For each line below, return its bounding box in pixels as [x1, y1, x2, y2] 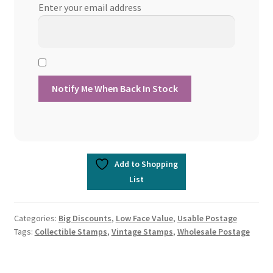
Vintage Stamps [111, 226, 173, 238]
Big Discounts [58, 213, 112, 224]
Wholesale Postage [177, 226, 250, 238]
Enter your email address [38, 1, 141, 14]
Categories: [13, 213, 58, 224]
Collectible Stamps [34, 226, 107, 238]
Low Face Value [115, 213, 173, 224]
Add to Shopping [115, 158, 179, 170]
